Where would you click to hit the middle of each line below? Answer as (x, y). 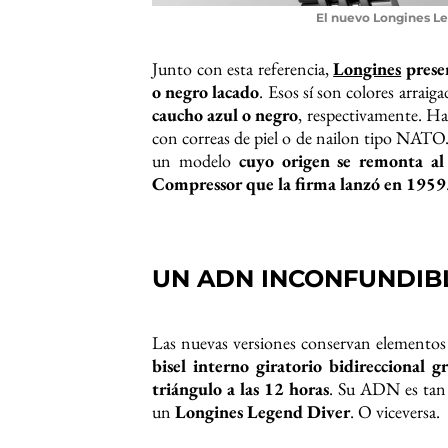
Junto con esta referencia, (243, 69)
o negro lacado (206, 92)
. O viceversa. (395, 412)
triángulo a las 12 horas (241, 389)
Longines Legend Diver (262, 412)
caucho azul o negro (225, 115)
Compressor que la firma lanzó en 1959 (299, 184)
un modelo (195, 161)
